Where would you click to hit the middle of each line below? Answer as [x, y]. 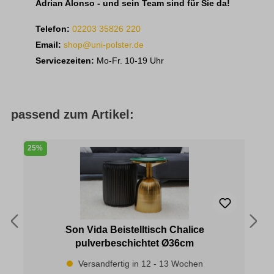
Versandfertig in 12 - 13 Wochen [139, 263]
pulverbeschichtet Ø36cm [135, 243]
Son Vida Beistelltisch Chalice [135, 229]
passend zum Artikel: [72, 114]
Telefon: [53, 28]
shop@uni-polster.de [104, 44]
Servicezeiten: [65, 60]
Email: [50, 44]
